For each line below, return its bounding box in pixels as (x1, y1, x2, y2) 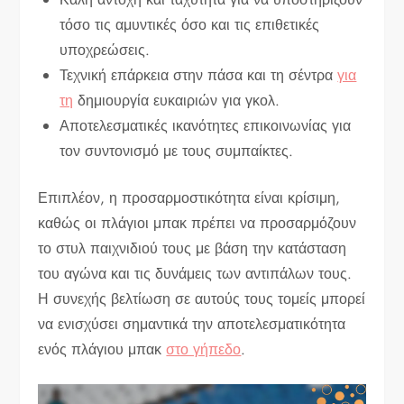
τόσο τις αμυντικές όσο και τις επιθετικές (60, 14, 320, 35)
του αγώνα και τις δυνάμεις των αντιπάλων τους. (38, 262, 353, 284)
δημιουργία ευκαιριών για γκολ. (73, 89, 280, 111)
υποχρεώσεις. (60, 39, 151, 60)
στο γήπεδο (166, 338, 242, 360)
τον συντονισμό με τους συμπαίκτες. (60, 140, 294, 161)
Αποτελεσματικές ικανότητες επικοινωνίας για (60, 115, 352, 136)
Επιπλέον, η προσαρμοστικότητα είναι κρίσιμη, (38, 187, 341, 208)
